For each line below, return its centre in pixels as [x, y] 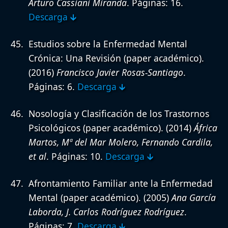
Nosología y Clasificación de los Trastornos [119, 114]
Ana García [194, 198]
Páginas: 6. [53, 87]
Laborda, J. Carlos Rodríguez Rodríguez [106, 212]
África [206, 128]
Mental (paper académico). [85, 198]
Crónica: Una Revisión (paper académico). [116, 58]
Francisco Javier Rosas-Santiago [120, 73]
